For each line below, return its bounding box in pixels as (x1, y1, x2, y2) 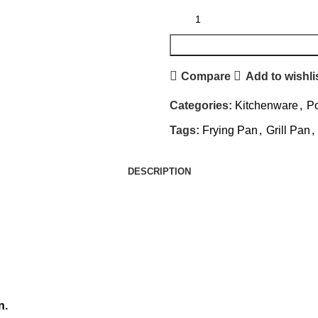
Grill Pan (266, 124, 310, 136)
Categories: (170, 99, 232, 111)
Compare (181, 70, 231, 82)
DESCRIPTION (127, 166, 191, 177)
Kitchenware (235, 99, 298, 111)
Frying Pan (202, 124, 258, 136)
